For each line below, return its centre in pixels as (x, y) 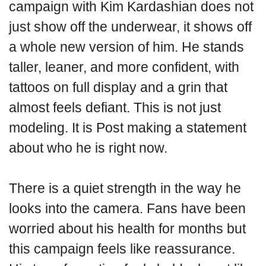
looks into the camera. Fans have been (127, 208)
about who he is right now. (88, 148)
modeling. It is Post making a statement (128, 127)
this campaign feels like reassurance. (122, 249)
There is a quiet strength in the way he (125, 188)
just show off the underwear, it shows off (130, 26)
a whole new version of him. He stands (126, 47)
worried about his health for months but (127, 229)
